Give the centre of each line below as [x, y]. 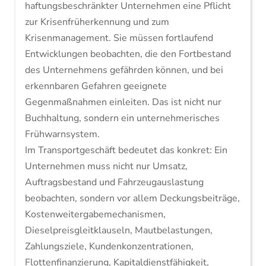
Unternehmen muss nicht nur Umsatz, [106, 166]
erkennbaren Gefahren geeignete [96, 86]
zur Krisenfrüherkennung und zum [97, 22]
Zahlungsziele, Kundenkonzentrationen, [109, 246]
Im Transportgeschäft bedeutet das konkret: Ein [126, 150]
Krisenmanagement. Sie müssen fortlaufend [119, 38]
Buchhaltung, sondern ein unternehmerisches [122, 118]
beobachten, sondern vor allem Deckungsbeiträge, [132, 198]
